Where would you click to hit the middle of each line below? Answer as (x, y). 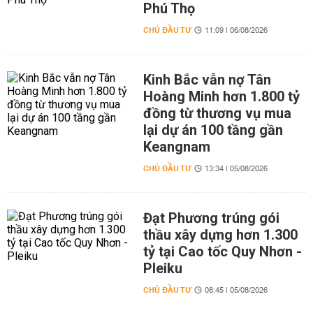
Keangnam (176, 147)
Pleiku (162, 268)
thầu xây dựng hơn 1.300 (220, 235)
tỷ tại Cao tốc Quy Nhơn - (222, 252)
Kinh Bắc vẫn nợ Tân (207, 80)
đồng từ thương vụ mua (217, 113)
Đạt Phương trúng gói (211, 218)
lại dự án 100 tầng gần (213, 130)
